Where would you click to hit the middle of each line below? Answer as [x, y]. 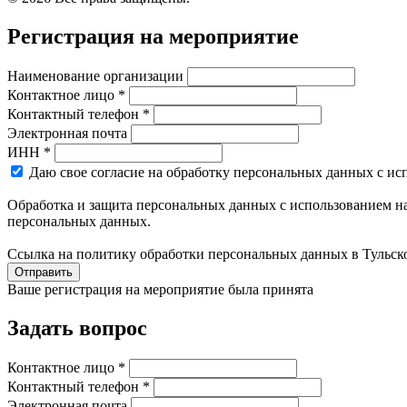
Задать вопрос [77, 328]
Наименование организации [95, 75]
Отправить [44, 272]
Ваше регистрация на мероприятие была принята [160, 289]
